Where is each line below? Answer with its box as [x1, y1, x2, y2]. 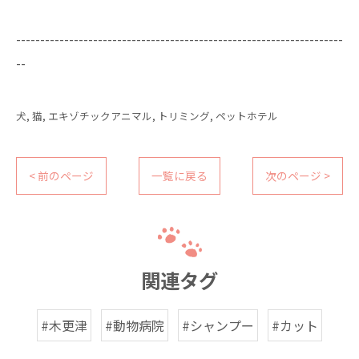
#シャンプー [182, 316, 254, 335]
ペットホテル [216, 108, 278, 123]
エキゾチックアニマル [48, 108, 152, 123]
